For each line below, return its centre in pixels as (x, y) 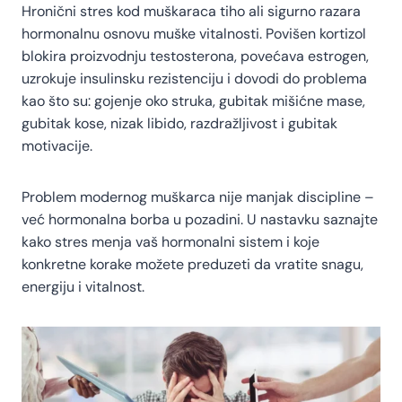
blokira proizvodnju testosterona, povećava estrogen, (195, 56)
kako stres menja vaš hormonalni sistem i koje (170, 241)
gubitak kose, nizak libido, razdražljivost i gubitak (179, 123)
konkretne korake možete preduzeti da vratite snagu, (192, 264)
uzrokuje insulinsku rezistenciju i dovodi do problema (194, 78)
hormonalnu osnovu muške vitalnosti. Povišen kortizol (194, 33)
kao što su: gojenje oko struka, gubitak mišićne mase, (193, 100)
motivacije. (57, 145)
